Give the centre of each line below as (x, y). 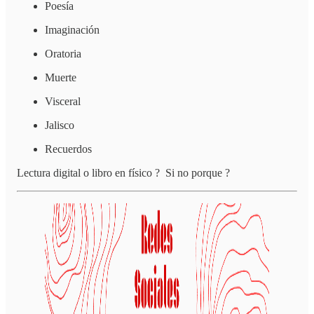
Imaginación (72, 30)
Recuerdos (68, 149)
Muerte (61, 78)
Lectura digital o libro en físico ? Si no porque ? (123, 173)
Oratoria (63, 54)
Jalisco (60, 125)
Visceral (63, 102)
